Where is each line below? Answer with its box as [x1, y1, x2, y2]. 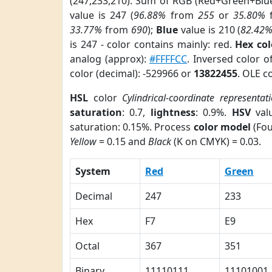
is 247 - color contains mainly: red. [70, 38, 236, 51]
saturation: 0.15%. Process [70, 120, 194, 134]
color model [193, 120, 251, 134]
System [75, 165, 110, 178]
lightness [150, 106, 195, 119]
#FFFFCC [149, 52, 188, 66]
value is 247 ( [70, 8, 134, 22]
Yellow [70, 135, 97, 148]
